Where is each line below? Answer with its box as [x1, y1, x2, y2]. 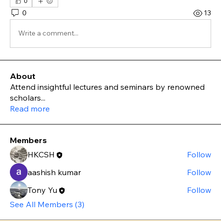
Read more [10, 103, 50, 113]
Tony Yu [28, 184, 57, 195]
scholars [10, 92, 41, 103]
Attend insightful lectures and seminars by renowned [10, 81, 205, 92]
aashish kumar [28, 167, 81, 177]
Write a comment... [18, 29, 78, 38]
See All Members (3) [10, 199, 84, 209]
